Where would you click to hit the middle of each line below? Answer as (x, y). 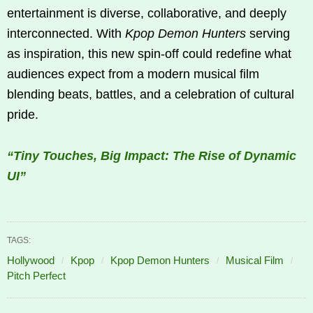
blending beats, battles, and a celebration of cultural (151, 95)
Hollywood (31, 261)
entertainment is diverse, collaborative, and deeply (147, 14)
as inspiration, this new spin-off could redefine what (149, 54)
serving (268, 34)
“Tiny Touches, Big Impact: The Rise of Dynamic (152, 156)
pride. (23, 115)
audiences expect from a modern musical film (133, 74)
